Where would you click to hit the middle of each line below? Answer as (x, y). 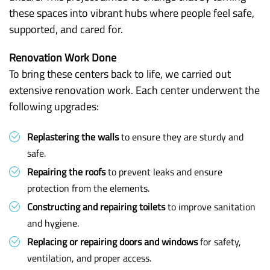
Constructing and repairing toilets (96, 207)
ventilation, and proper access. (89, 258)
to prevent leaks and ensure (164, 172)
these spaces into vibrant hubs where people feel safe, (132, 13)
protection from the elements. (88, 188)
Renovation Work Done (63, 58)
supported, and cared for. (66, 29)
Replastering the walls (73, 137)
